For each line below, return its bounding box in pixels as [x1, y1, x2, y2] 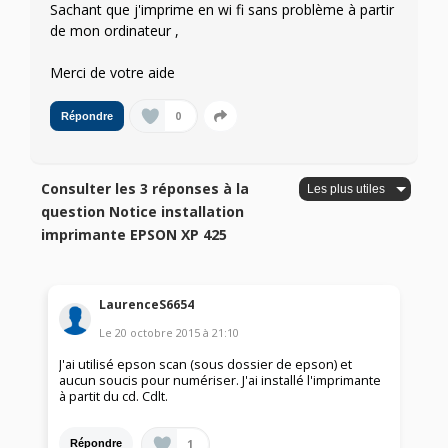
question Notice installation [41, 202, 245, 222]
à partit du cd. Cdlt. [59, 387, 169, 405]
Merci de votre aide [50, 63, 175, 83]
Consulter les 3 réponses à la [41, 179, 250, 199]
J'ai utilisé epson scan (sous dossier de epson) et [59, 355, 353, 373]
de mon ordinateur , [50, 21, 179, 41]
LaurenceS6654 [99, 295, 195, 313]
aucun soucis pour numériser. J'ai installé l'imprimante [59, 371, 382, 389]
